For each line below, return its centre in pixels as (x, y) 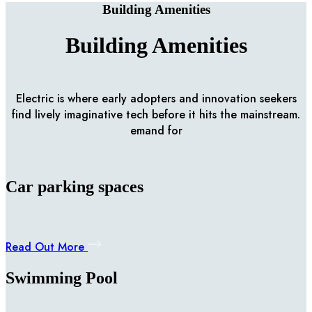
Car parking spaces (75, 186)
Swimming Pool (62, 278)
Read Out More (47, 247)
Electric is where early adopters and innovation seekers (156, 98)
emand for (156, 130)
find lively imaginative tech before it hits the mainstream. (156, 114)
